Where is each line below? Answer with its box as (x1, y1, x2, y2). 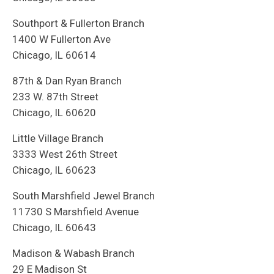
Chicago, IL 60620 (12, 106, 96, 119)
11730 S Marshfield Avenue (12, 206, 139, 218)
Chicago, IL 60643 (12, 221, 96, 234)
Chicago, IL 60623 (12, 164, 96, 177)
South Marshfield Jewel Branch (12, 190, 155, 202)
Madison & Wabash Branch (12, 247, 135, 260)
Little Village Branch (12, 132, 103, 145)
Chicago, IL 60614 (12, 49, 96, 62)
